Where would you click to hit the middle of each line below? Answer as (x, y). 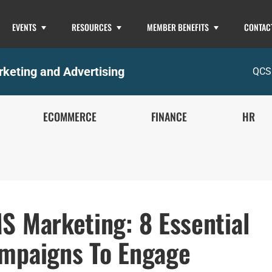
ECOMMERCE (70, 117)
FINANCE (169, 117)
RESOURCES (91, 27)
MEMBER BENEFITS (178, 27)
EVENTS (24, 27)
